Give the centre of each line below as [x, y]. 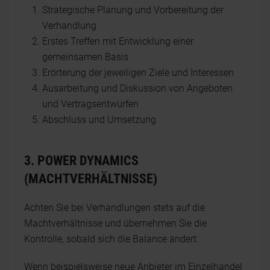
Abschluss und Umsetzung [99, 120]
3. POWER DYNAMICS [81, 161]
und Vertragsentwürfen [90, 104]
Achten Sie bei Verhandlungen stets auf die [115, 208]
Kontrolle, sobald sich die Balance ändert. [111, 239]
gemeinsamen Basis [85, 57]
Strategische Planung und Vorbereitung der [133, 10]
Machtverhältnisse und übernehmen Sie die [115, 223]
